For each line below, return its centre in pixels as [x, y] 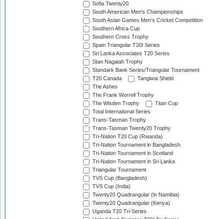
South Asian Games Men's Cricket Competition [147, 20]
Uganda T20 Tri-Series [119, 211]
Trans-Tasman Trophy [119, 120]
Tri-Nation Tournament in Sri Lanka [133, 162]
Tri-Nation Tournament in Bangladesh [136, 145]
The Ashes [104, 87]
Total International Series [121, 112]
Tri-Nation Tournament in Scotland [132, 153]
